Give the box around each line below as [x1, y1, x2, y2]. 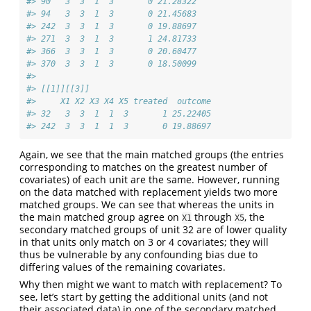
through [192, 210, 235, 224]
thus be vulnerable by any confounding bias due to [19, 247, 258, 261]
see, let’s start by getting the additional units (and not [19, 289, 268, 303]
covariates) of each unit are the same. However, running [19, 172, 280, 186]
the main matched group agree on [19, 210, 182, 224]
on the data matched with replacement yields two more [19, 185, 278, 199]
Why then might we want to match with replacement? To [19, 277, 282, 291]
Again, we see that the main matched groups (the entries [19, 147, 284, 161]
